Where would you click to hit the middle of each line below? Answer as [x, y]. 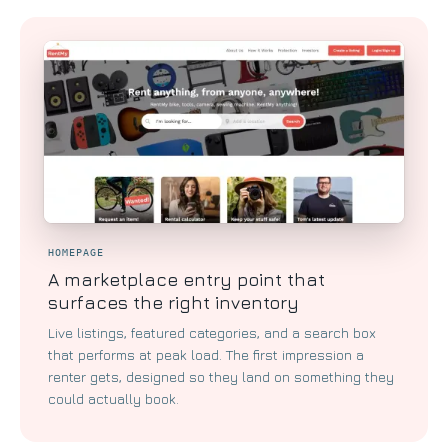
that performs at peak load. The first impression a [206, 354]
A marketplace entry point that [186, 279]
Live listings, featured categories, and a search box [212, 332]
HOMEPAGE [76, 252]
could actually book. [113, 398]
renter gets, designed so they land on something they [221, 376]
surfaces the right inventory [173, 302]
